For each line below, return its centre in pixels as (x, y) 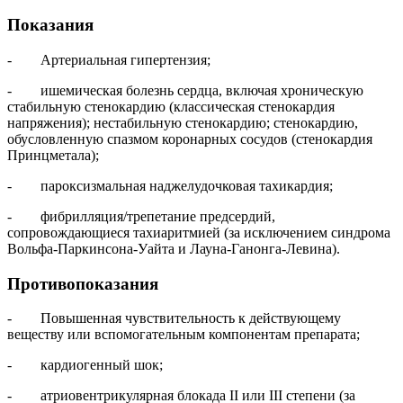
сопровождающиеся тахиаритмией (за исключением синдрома (199, 232)
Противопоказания (83, 283)
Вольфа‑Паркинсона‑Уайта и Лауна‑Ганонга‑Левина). (174, 248)
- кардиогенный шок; (85, 365)
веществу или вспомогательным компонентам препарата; (184, 335)
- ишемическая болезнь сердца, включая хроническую (185, 90)
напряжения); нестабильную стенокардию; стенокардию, (183, 122)
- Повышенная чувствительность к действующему (174, 318)
